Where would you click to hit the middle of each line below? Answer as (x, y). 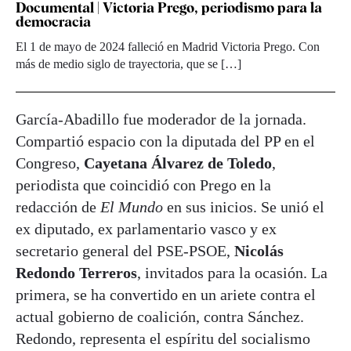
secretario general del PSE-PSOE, (125, 250)
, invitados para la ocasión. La (232, 272)
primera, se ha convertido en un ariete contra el (166, 294)
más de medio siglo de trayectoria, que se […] (128, 63)
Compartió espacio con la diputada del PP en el (165, 141)
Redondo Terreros (76, 272)
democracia (53, 21)
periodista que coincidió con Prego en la (143, 185)
